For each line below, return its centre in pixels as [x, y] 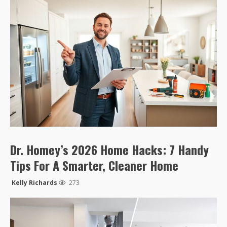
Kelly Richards [34, 183]
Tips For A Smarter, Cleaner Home [94, 165]
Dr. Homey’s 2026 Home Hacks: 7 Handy [109, 150]
